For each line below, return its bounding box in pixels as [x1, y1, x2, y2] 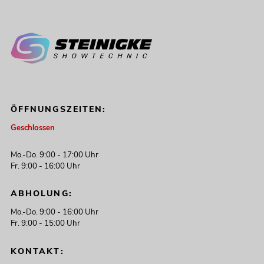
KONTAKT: [10, 245, 64, 257]
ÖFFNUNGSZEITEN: [10, 104, 107, 115]
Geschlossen [10, 123, 55, 134]
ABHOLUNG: [10, 188, 72, 200]
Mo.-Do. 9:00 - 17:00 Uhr [10, 149, 98, 160]
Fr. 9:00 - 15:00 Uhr [10, 218, 80, 229]
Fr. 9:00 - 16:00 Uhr [10, 160, 80, 171]
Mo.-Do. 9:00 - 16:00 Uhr [10, 207, 98, 218]
